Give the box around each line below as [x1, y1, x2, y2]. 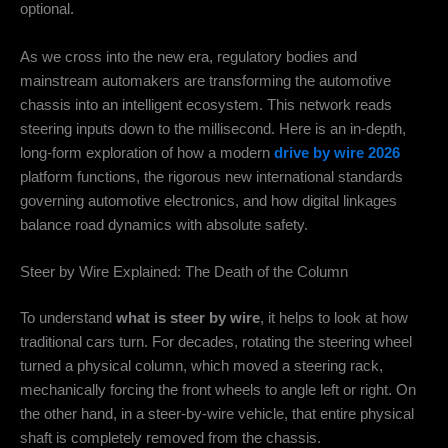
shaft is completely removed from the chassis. [20, 429, 321, 446]
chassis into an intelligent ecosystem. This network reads [20, 96, 392, 113]
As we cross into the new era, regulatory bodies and [20, 48, 357, 65]
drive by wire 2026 [274, 144, 400, 161]
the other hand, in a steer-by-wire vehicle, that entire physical [20, 405, 414, 422]
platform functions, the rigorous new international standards [20, 168, 403, 185]
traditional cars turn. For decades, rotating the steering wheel [20, 333, 412, 350]
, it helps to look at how [260, 309, 408, 326]
